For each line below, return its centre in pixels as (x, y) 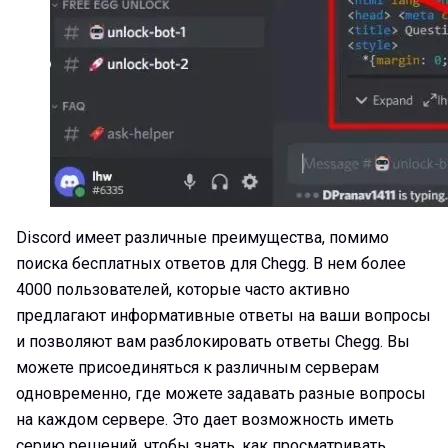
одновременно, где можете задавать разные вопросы (221, 393)
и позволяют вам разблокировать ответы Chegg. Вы (213, 341)
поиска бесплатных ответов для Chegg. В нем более (211, 263)
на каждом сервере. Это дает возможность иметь (205, 419)
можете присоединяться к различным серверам (197, 367)
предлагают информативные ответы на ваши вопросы (223, 315)
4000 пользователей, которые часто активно (183, 289)
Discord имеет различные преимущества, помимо (202, 237)
